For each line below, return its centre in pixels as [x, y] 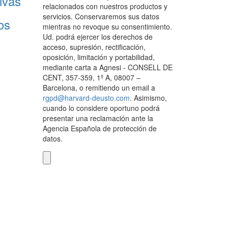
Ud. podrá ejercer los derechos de [97, 37]
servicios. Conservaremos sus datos [101, 17]
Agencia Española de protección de [99, 129]
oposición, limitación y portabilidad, [98, 57]
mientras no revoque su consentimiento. [107, 27]
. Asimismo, [148, 98]
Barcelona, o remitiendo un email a [99, 88]
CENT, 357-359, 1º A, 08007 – [91, 78]
